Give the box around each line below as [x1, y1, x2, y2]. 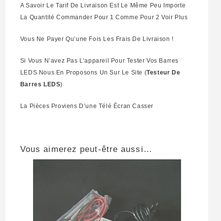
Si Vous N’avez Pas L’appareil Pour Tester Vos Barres [20, 57, 179, 65]
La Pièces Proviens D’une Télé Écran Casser [20, 103, 154, 110]
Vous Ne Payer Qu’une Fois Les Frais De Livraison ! [20, 36, 174, 43]
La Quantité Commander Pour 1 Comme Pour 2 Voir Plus [20, 14, 188, 21]
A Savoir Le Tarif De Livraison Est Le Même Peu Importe [20, 2, 186, 9]
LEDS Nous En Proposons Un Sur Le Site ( [20, 69, 147, 76]
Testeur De [147, 69, 181, 76]
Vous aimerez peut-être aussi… [20, 145, 152, 154]
